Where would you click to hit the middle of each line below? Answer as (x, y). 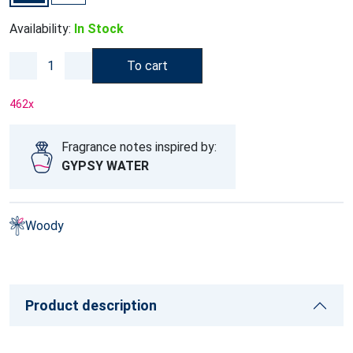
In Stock (99, 29)
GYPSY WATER (105, 166)
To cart (147, 65)
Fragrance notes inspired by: (139, 147)
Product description (91, 305)
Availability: (40, 29)
